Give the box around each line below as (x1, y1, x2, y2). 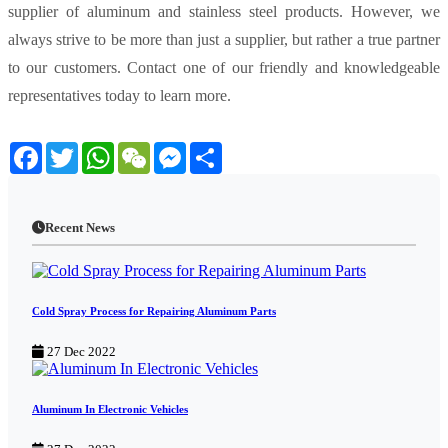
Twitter (78, 141, 123, 159)
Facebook (42, 141, 104, 159)
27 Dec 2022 (44, 344, 116, 360)
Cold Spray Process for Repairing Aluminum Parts (32, 305, 276, 318)
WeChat (150, 141, 201, 159)
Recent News (45, 220, 115, 236)
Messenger (186, 141, 254, 159)
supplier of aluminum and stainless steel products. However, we (8, 3, 440, 21)
